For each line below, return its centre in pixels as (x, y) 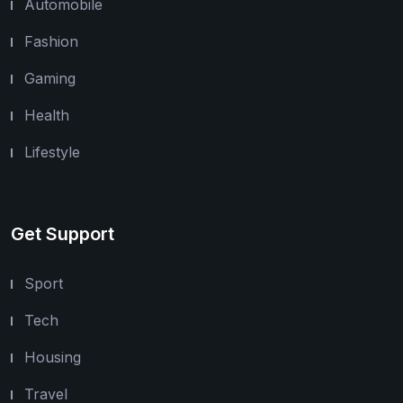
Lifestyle (52, 152)
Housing (53, 358)
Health (47, 116)
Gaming (50, 79)
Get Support (63, 234)
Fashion (51, 42)
